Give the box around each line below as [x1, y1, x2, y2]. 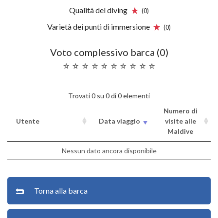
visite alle [164, 116, 196, 125]
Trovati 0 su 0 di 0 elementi [68, 91, 150, 100]
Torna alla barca [34, 185, 88, 195]
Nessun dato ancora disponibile [61, 146, 157, 155]
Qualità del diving [69, 5, 129, 15]
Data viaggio [99, 116, 140, 125]
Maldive [167, 127, 193, 135]
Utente [16, 116, 39, 125]
